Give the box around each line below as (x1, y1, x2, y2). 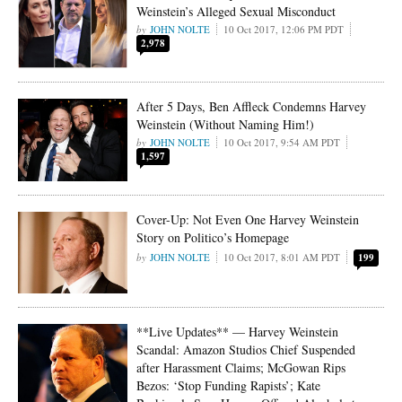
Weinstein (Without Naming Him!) (136, 115, 315, 133)
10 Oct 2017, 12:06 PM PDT (223, 22, 345, 37)
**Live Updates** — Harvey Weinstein (136, 323, 339, 341)
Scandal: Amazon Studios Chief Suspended (136, 341, 356, 359)
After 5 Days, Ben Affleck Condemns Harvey (136, 97, 367, 115)
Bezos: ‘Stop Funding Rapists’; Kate (136, 377, 321, 395)
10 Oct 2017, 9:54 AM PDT (223, 135, 341, 149)
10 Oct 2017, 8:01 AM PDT (223, 249, 341, 264)
